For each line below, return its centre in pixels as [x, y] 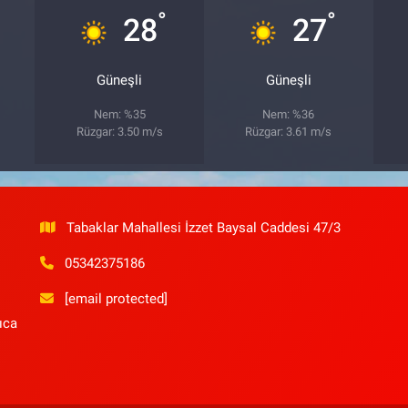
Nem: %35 [119, 115]
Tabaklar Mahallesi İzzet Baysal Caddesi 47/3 [204, 228]
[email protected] [117, 299]
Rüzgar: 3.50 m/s [119, 132]
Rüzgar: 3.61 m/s [289, 132]
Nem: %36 [289, 115]
